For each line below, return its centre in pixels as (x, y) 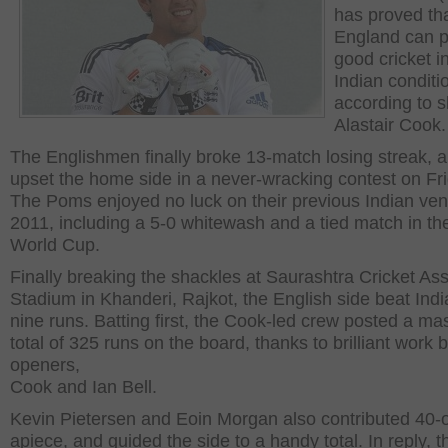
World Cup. (55, 245)
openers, (45, 365)
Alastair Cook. (390, 125)
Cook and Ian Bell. (83, 387)
